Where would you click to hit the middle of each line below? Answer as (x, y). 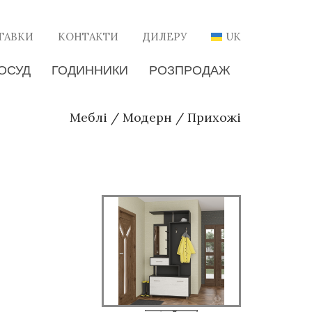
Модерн (147, 117)
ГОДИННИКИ (90, 70)
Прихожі (214, 117)
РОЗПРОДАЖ (190, 70)
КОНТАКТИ (88, 36)
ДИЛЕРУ (165, 36)
